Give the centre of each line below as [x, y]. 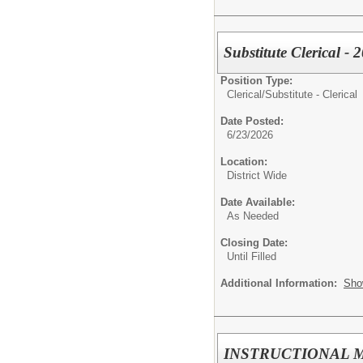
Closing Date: [254, 243]
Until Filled [252, 257]
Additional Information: [282, 284]
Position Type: [256, 81]
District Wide [257, 176]
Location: [244, 162]
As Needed [253, 216]
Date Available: [258, 203]
